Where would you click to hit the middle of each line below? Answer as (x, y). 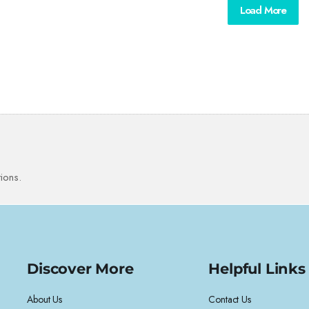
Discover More (80, 268)
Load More (263, 11)
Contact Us (230, 299)
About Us (44, 299)
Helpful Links (257, 268)
